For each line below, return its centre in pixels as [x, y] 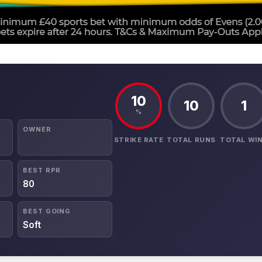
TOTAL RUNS [191, 140]
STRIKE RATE [139, 140]
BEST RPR [42, 170]
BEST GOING [47, 211]
